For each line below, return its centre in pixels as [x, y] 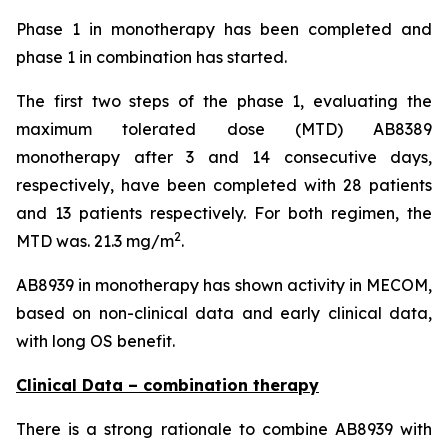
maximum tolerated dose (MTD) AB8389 [224, 129]
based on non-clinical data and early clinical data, [224, 313]
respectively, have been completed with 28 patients [224, 185]
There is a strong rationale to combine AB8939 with [224, 429]
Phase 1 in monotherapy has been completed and [224, 29]
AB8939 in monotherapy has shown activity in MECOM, [224, 285]
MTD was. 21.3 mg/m [95, 241]
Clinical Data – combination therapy [167, 385]
